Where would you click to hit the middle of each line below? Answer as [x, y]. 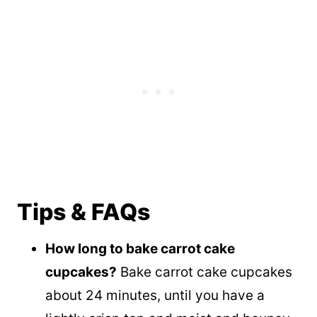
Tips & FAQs [83, 212]
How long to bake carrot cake [140, 249]
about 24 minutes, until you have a [155, 296]
